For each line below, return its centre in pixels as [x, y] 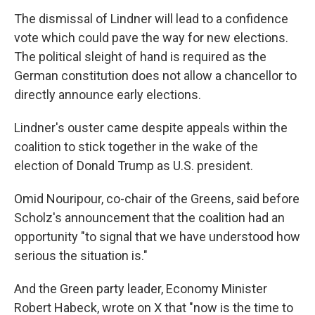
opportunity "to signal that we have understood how [157, 237]
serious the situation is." [81, 256]
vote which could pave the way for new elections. [151, 38]
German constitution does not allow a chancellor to [155, 76]
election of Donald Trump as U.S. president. [134, 166]
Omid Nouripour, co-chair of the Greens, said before [157, 199]
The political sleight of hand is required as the [140, 57]
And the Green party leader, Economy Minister [141, 289]
